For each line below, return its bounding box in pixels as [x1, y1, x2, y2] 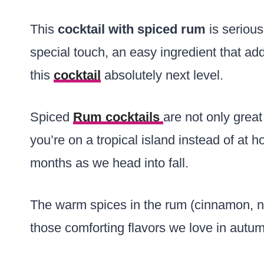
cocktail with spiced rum [58, 22, 206, 37]
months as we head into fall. [30, 156, 189, 170]
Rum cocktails [73, 110, 163, 124]
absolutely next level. [101, 68, 223, 82]
